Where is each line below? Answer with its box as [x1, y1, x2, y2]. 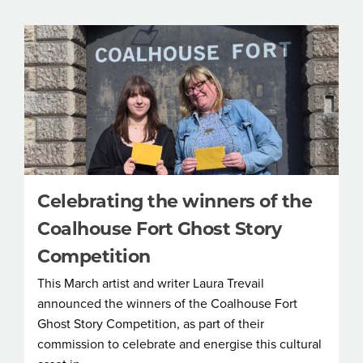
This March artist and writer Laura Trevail [37, 275, 264, 292]
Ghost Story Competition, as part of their [37, 315, 264, 332]
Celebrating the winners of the [37, 190, 312, 212]
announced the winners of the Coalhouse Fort [37, 295, 297, 312]
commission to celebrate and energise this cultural [37, 335, 322, 352]
